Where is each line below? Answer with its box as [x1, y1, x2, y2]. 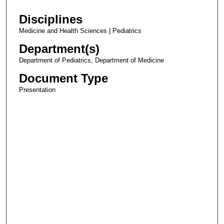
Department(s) [18, 42, 99, 56]
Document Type [18, 71, 108, 85]
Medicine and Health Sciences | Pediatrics [18, 27, 141, 35]
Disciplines [18, 12, 82, 26]
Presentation [18, 86, 55, 94]
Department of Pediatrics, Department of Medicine [18, 56, 164, 64]
